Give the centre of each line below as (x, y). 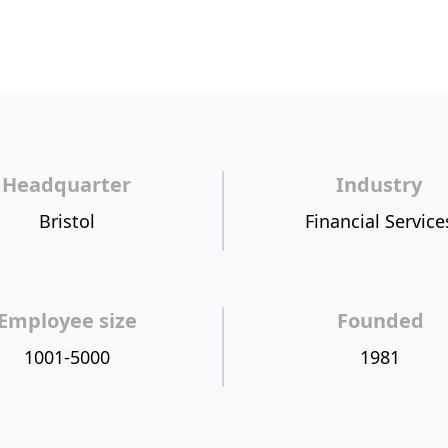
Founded (380, 320)
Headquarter (67, 184)
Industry (379, 184)
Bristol (66, 221)
